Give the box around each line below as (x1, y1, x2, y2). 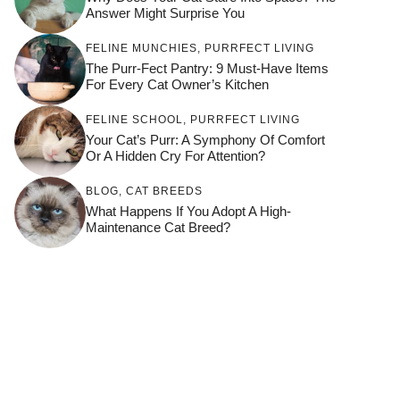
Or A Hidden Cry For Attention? (86, 147, 265, 163)
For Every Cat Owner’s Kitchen (86, 76, 269, 92)
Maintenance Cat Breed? (86, 219, 230, 235)
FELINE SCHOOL (86, 112, 183, 126)
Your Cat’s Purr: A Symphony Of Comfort (86, 131, 325, 147)
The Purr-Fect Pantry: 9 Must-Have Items (86, 60, 329, 76)
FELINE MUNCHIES (86, 41, 197, 54)
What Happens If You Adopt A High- (86, 203, 291, 219)
